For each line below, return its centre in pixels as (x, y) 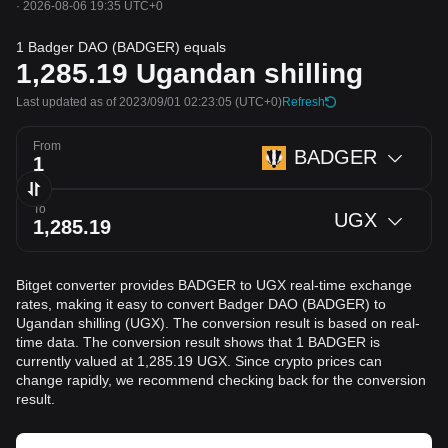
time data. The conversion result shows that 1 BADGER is (198, 342)
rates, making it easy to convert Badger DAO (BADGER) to (201, 304)
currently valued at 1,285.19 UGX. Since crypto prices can (199, 361)
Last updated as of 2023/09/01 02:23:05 (124, 102)
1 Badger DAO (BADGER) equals (121, 47)
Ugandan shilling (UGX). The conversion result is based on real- (218, 323)
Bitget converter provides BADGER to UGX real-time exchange (214, 285)
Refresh (303, 102)
